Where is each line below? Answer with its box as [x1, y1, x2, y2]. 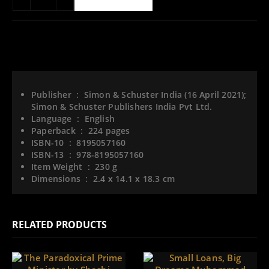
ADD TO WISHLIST [20, 35, 82, 46]
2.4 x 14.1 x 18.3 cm [93, 173, 175, 185]
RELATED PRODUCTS [12, 218, 107, 232]
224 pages [88, 125, 130, 137]
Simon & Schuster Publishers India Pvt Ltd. [31, 101, 213, 113]
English [84, 113, 115, 125]
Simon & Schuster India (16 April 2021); [83, 89, 247, 101]
